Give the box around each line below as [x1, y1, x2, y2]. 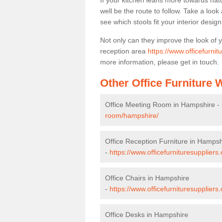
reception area [100, 47, 148, 55]
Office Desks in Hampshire [105, 211, 188, 219]
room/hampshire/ [105, 111, 159, 119]
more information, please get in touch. [100, 58, 219, 66]
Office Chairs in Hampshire [105, 174, 189, 182]
